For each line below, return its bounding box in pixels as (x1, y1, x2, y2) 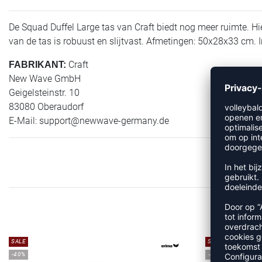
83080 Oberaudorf (9, 101, 84, 112)
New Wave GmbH (9, 73, 81, 84)
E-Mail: (9, 115, 39, 126)
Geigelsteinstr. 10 (9, 87, 80, 98)
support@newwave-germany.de (39, 115, 169, 126)
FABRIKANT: (9, 59, 66, 70)
